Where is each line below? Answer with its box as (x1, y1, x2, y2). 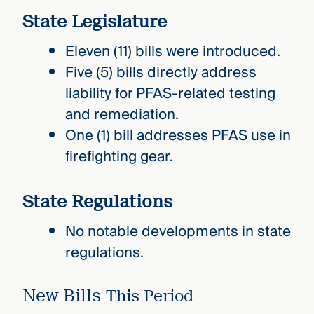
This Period (105, 287, 193, 306)
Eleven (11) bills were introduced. (64, 39, 280, 64)
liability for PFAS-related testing (64, 81, 275, 107)
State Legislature (22, 11, 167, 32)
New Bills (22, 285, 106, 306)
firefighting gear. (64, 144, 173, 170)
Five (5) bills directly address (64, 60, 257, 86)
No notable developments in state (64, 219, 291, 244)
